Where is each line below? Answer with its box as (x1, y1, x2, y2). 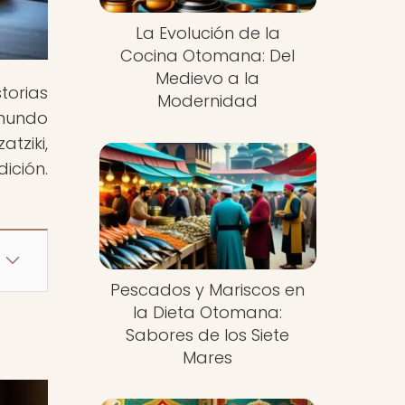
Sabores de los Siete (126, 323, 290, 346)
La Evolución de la (135, 22, 280, 45)
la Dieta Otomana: (133, 300, 283, 324)
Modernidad (157, 89, 259, 113)
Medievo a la (155, 67, 260, 90)
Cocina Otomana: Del (120, 44, 296, 68)
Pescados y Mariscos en (110, 278, 306, 301)
